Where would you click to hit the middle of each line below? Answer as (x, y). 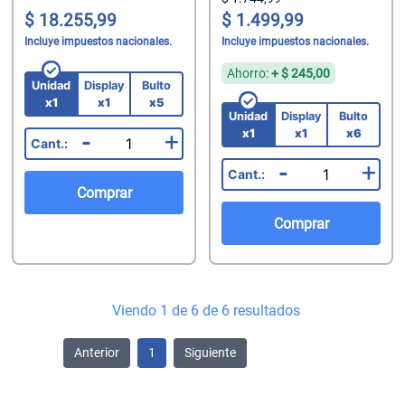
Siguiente (210, 352)
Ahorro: (249, 73)
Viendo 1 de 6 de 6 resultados (206, 310)
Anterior (97, 352)
